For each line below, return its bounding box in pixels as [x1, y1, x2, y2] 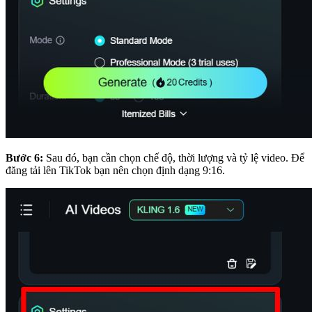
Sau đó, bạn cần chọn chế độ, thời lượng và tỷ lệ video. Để [43, 152, 304, 164]
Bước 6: [6, 152, 43, 164]
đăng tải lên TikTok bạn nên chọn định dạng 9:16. [6, 164, 225, 177]
